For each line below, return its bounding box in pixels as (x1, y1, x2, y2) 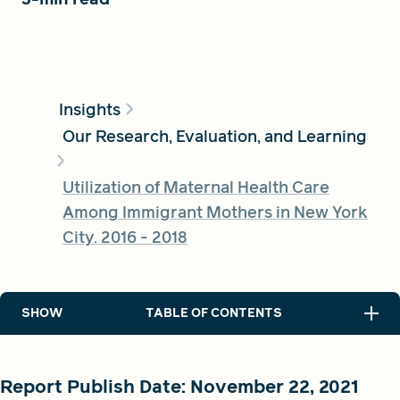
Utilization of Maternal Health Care (62, 175, 329, 198)
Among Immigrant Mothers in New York (62, 200, 368, 223)
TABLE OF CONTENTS (145, 304, 282, 321)
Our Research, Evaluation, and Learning (62, 124, 367, 147)
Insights (58, 97, 121, 121)
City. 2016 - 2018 (62, 225, 187, 248)
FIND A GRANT (16, 50, 131, 72)
